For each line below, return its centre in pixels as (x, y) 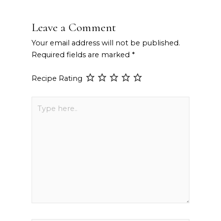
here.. (41, 114)
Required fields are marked (81, 55)
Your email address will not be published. (106, 43)
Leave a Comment (74, 28)
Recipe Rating (57, 79)
